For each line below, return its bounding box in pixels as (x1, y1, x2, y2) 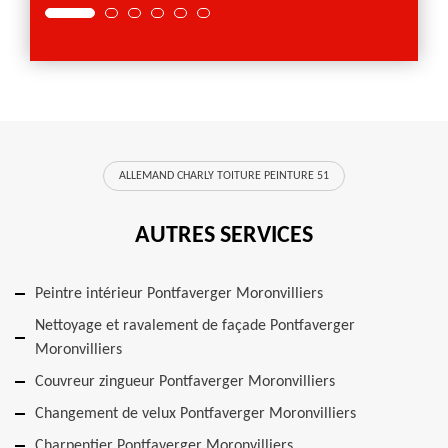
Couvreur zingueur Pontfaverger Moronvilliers (35, 374, 335, 390)
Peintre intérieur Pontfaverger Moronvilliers (35, 286, 323, 302)
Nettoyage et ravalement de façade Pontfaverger (35, 318, 355, 334)
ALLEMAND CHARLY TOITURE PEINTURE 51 (119, 170, 329, 182)
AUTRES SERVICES (135, 224, 313, 248)
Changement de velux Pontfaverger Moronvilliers (35, 406, 356, 422)
